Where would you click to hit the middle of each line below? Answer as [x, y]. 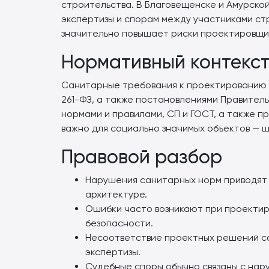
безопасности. [119, 223]
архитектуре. [116, 194]
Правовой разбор [142, 157]
